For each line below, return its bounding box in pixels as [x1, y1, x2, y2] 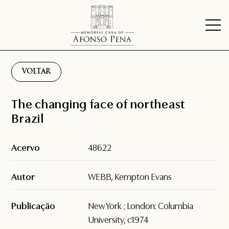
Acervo [11, 143, 40, 153]
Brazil [11, 111, 44, 126]
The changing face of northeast [11, 97, 186, 112]
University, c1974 [88, 215, 149, 225]
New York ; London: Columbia [88, 201, 194, 212]
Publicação [11, 201, 56, 212]
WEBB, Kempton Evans [88, 172, 172, 182]
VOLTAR [22, 68, 51, 76]
